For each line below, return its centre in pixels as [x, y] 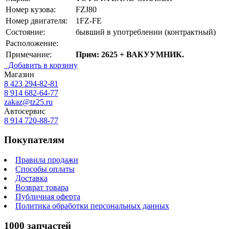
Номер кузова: [31, 9]
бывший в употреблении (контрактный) [146, 32]
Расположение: [32, 43]
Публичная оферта [48, 197]
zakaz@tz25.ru [28, 102]
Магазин [19, 74]
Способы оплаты [45, 169]
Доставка [31, 178]
